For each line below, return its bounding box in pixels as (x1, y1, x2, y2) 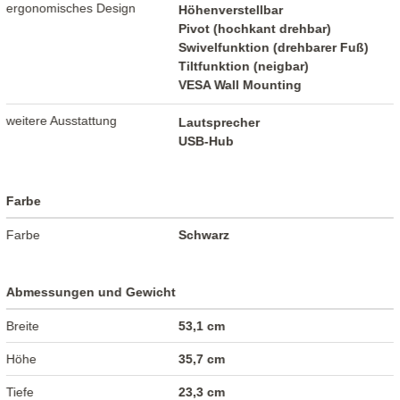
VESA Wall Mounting (179, 77, 303, 92)
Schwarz (179, 227, 230, 242)
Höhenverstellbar (179, 2, 284, 17)
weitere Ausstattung (6, 112, 118, 128)
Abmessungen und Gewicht (6, 284, 177, 299)
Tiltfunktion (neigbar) (179, 58, 310, 73)
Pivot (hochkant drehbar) (179, 21, 332, 36)
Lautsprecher (179, 114, 261, 129)
